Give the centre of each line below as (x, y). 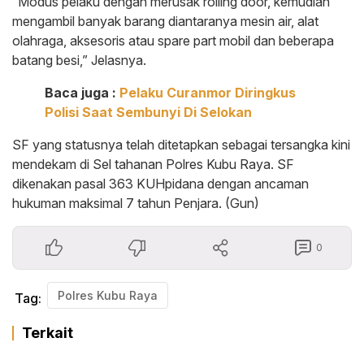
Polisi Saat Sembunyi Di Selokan (148, 112)
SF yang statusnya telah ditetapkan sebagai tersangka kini (181, 144)
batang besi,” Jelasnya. (79, 60)
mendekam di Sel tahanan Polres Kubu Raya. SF (153, 164)
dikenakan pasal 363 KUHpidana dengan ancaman (160, 183)
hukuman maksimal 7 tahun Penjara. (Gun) (136, 203)
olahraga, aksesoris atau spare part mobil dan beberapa (173, 40)
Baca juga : (82, 92)
